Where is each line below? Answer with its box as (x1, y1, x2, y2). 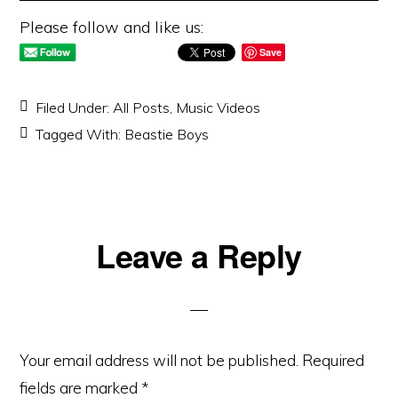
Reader (19, 232, 108, 270)
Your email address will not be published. (20, 351, 299, 370)
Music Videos (176, 99, 261, 116)
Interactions (19, 264, 158, 302)
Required (302, 351, 365, 370)
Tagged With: (36, 125, 125, 143)
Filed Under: (36, 99, 114, 116)
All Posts (113, 99, 171, 116)
